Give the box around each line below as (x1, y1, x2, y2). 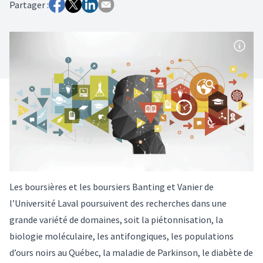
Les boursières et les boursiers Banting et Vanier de (9, 180, 214, 193)
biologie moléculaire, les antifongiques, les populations (9, 230, 234, 242)
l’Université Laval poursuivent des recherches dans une (9, 197, 227, 209)
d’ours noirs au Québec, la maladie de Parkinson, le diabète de (9, 246, 253, 258)
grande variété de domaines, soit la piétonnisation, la (9, 213, 223, 225)
